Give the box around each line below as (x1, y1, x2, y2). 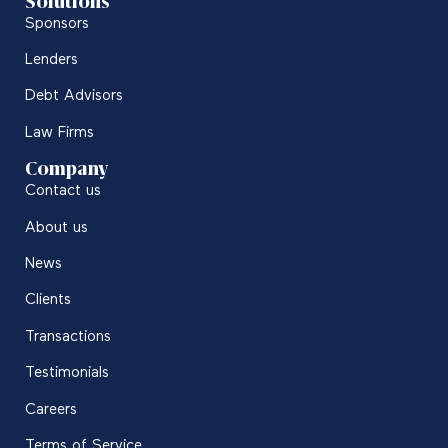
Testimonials (25, 365, 109, 381)
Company (25, 156, 108, 182)
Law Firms (25, 124, 94, 140)
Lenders (25, 52, 78, 68)
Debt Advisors (25, 88, 123, 104)
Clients (25, 292, 71, 308)
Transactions (25, 328, 111, 344)
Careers (25, 401, 77, 417)
